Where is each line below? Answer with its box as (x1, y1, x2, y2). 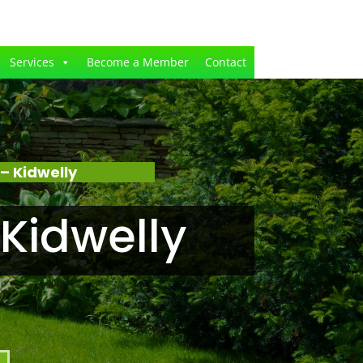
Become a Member (86, 54, 189, 70)
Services (9, 54, 54, 70)
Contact (204, 54, 246, 70)
